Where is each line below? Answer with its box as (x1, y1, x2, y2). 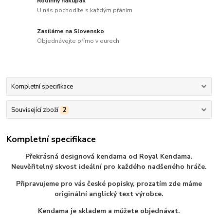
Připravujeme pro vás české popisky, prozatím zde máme (16, 179, 202, 189)
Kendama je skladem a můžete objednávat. (37, 206, 180, 216)
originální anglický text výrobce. (54, 189, 163, 199)
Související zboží (11, 105, 58, 114)
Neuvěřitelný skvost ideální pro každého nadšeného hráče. (11, 162, 207, 172)
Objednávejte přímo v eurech (37, 36, 120, 45)
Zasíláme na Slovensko (37, 27, 105, 36)
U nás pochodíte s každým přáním (37, 6, 133, 15)
